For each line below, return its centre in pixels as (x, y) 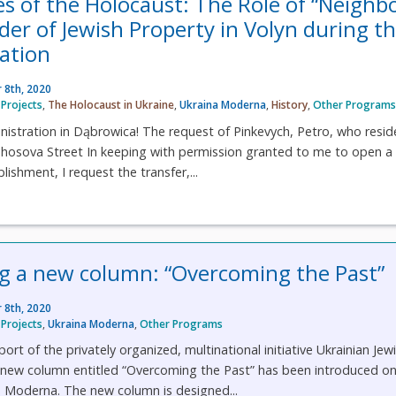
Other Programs (182, 324)
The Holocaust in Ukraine (111, 105)
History (290, 105)
